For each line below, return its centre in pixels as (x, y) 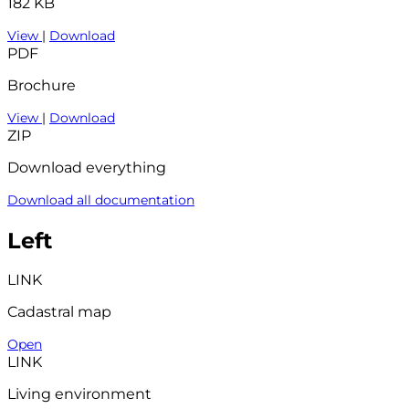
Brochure (42, 85)
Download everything (87, 167)
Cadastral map (59, 312)
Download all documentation (101, 199)
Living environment (79, 394)
